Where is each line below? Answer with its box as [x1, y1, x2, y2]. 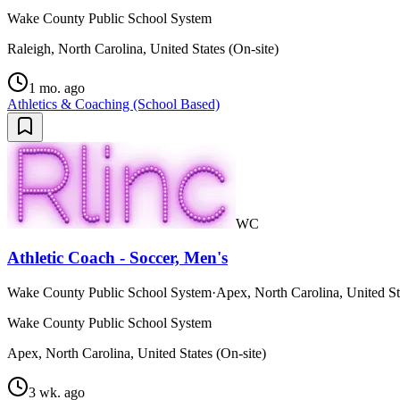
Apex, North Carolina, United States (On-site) [7, 345, 266, 361]
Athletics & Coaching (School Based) [7, 96, 220, 112]
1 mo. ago [29, 79, 85, 96]
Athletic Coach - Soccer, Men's [7, 248, 228, 268]
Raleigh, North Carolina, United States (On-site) [7, 40, 279, 56]
